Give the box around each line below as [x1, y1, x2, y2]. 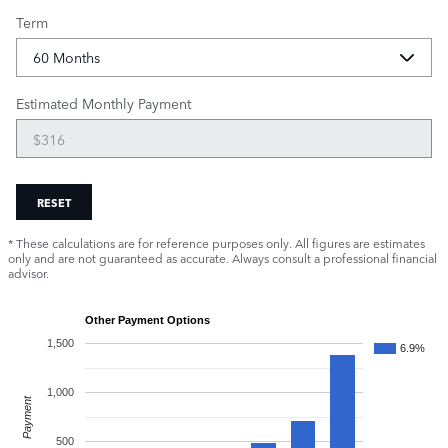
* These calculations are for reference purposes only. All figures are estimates [8, 233, 425, 252]
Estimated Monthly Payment [16, 93, 191, 113]
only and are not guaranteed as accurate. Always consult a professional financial [8, 248, 437, 267]
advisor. [8, 263, 49, 282]
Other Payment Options [85, 313, 210, 326]
